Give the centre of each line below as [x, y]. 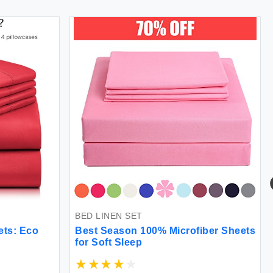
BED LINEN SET [109, 216]
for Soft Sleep [108, 243]
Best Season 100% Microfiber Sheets [165, 231]
